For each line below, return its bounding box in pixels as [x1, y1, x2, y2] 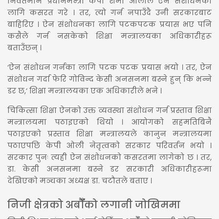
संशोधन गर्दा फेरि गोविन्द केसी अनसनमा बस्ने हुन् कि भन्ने [7, 73, 212, 84]
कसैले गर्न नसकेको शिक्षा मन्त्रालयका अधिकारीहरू [7, 30, 212, 41]
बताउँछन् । [7, 42, 42, 53]
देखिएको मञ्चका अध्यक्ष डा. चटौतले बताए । [7, 175, 152, 186]
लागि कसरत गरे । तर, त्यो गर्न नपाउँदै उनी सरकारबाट [7, 7, 212, 18]
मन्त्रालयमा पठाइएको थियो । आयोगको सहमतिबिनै [7, 116, 212, 127]
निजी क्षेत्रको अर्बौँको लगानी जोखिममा [7, 197, 180, 212]
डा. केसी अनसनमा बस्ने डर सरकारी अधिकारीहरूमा [7, 163, 212, 174]
